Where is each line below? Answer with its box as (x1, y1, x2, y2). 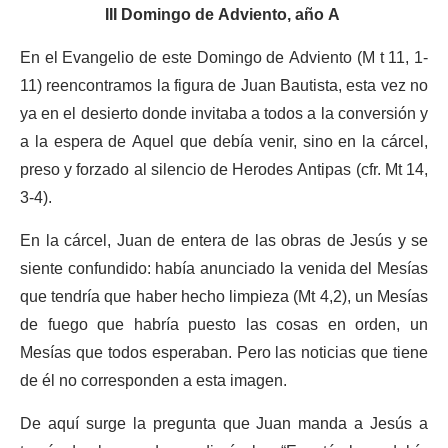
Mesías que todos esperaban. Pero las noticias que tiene (20, 336, 428, 371)
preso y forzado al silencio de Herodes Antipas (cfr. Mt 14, (20, 153, 428, 188)
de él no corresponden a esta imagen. (20, 364, 291, 399)
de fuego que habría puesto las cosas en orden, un (20, 308, 428, 343)
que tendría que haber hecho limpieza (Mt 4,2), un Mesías (20, 280, 428, 315)
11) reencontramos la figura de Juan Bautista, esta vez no (20, 69, 428, 104)
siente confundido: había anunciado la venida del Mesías (20, 252, 428, 287)
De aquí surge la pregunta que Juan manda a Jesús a (20, 407, 428, 442)
